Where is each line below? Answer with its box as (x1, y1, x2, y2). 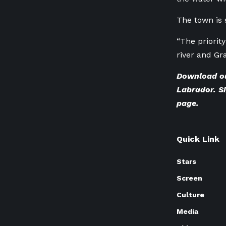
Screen (177, 174, 202, 182)
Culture (177, 191, 204, 199)
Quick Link (177, 134, 219, 144)
